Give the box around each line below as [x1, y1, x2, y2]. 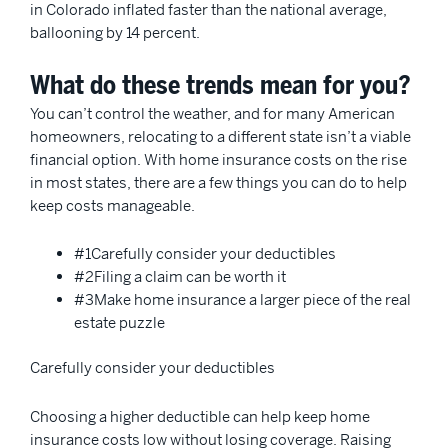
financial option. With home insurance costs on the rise [30, 149, 407, 169]
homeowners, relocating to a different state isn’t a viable [30, 126, 411, 146]
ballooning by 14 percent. [30, 23, 203, 43]
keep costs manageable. [30, 195, 198, 215]
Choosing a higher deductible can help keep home [30, 406, 370, 426]
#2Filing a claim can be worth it [73, 267, 286, 287]
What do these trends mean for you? [30, 68, 411, 103]
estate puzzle [73, 313, 168, 333]
